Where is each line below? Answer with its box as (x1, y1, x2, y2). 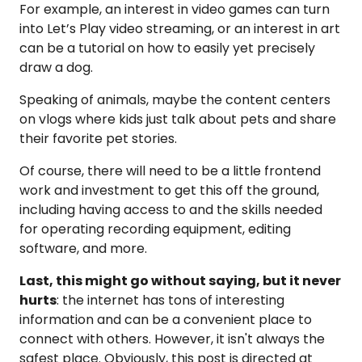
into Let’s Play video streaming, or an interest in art (19, 19, 340, 39)
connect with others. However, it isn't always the (19, 330, 325, 349)
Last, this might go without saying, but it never (19, 271, 341, 291)
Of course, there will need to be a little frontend (19, 162, 321, 181)
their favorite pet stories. (19, 129, 180, 149)
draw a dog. (19, 58, 96, 78)
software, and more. (19, 239, 150, 259)
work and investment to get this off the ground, (19, 181, 319, 200)
